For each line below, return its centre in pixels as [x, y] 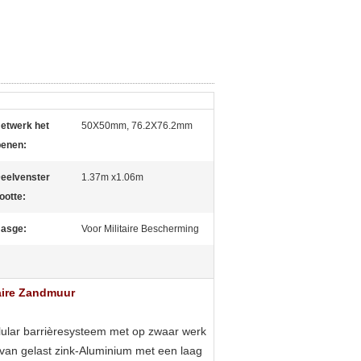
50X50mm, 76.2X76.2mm [137, 126]
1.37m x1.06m [112, 177]
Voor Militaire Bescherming [140, 229]
